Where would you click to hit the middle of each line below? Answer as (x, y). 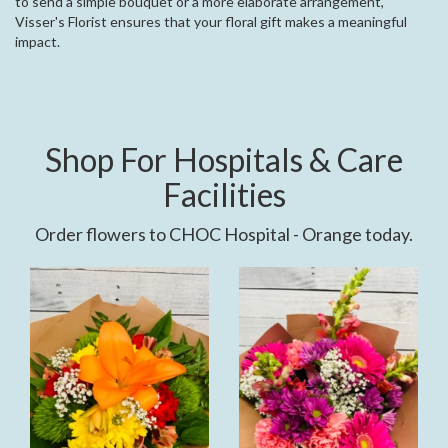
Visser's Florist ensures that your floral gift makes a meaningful (211, 22)
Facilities (224, 195)
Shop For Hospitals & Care (224, 160)
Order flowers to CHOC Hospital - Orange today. (224, 234)
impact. (37, 42)
